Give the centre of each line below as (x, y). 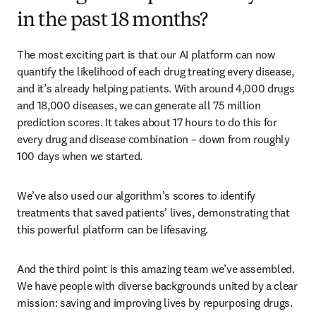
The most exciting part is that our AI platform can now (146, 54)
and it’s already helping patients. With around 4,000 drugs (156, 88)
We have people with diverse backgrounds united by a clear (157, 286)
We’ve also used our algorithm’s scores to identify (136, 195)
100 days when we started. (81, 156)
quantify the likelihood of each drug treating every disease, (156, 71)
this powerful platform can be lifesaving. (114, 229)
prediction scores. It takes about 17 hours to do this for (147, 122)
